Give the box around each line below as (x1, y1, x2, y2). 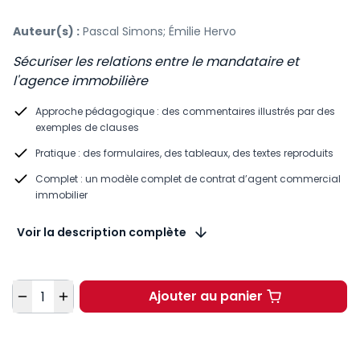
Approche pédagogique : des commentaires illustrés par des (35, 104, 335, 118)
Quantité (12, 280, 67, 298)
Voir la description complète (17, 224, 186, 240)
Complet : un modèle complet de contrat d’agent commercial (35, 172, 341, 186)
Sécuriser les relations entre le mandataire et (13, 52, 299, 71)
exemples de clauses (35, 121, 139, 134)
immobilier (35, 188, 88, 202)
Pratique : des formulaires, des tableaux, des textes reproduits (35, 146, 333, 160)
